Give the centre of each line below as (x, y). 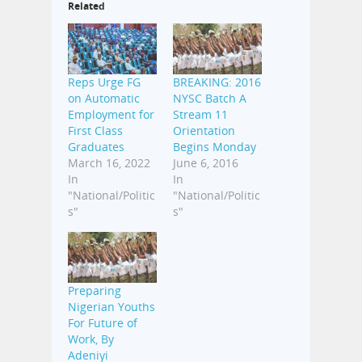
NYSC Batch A (210, 99)
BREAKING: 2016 (217, 82)
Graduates (96, 147)
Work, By (91, 339)
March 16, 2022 (109, 163)
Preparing (95, 290)
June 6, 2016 (206, 163)
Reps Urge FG (104, 82)
